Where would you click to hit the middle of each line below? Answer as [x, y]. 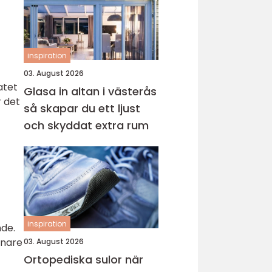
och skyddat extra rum [86, 125]
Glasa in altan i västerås [90, 91]
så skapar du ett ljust [82, 108]
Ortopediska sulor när [74, 260]
